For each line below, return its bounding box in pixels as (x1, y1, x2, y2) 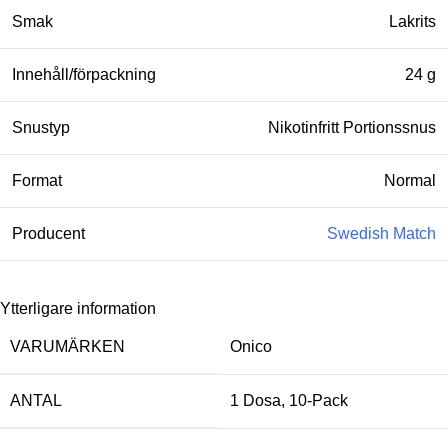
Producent (12, 225, 85, 243)
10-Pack (289, 392, 348, 410)
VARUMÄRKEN (10, 338, 125, 356)
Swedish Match (327, 225, 436, 243)
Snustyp (12, 119, 70, 137)
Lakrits (389, 13, 436, 31)
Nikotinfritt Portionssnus (268, 119, 436, 137)
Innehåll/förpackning (12, 66, 156, 84)
